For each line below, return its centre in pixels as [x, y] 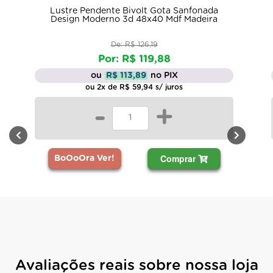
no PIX [164, 75]
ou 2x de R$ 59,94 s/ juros [134, 87]
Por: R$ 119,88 [134, 58]
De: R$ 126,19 [134, 44]
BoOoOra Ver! [84, 158]
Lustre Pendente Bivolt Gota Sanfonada [134, 11]
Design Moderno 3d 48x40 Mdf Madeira [134, 19]
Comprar [179, 158]
